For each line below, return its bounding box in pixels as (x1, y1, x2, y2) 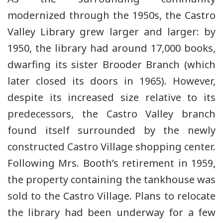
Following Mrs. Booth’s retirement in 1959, (7, 156, 216, 170)
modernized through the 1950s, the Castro (7, 8, 216, 22)
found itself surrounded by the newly (7, 123, 216, 137)
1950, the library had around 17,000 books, (7, 41, 216, 55)
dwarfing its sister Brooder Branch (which (7, 57, 216, 71)
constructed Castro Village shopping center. (7, 139, 216, 153)
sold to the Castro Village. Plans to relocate (7, 189, 216, 203)
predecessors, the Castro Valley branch (7, 107, 216, 120)
